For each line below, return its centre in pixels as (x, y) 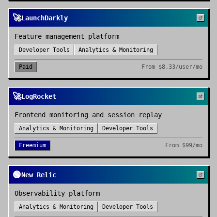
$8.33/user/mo (180, 67)
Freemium (32, 145)
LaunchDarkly (45, 18)
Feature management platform (67, 36)
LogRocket (39, 96)
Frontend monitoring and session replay (88, 115)
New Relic (39, 175)
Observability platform (57, 193)
